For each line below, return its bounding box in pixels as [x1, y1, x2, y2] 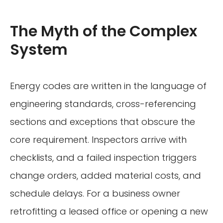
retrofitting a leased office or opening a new [10, 205, 208, 218]
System [10, 39, 68, 61]
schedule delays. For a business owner [10, 187, 180, 200]
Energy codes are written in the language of [10, 80, 207, 93]
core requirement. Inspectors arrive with [10, 133, 187, 146]
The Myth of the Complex [10, 21, 197, 42]
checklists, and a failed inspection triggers [10, 151, 197, 164]
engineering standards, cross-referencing [10, 98, 196, 111]
